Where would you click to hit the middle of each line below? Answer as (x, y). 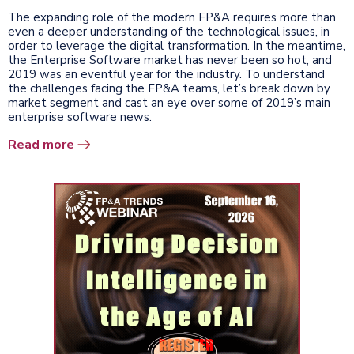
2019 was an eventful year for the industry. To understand (166, 74)
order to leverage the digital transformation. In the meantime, (177, 45)
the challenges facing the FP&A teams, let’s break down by (169, 88)
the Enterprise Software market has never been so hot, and (170, 60)
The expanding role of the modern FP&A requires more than (172, 17)
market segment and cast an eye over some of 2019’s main (169, 102)
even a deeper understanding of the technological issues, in (169, 31)
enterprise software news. (80, 117)
